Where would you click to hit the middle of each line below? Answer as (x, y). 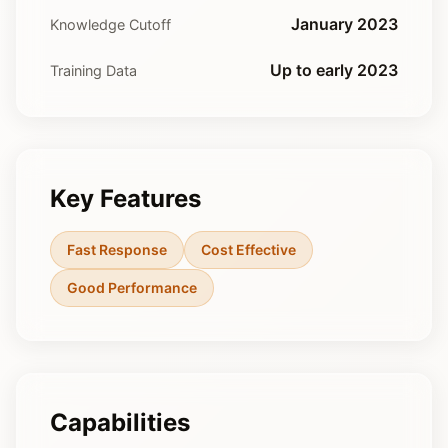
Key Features (125, 198)
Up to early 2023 (334, 70)
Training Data (93, 70)
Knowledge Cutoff (110, 24)
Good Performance (132, 287)
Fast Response (117, 249)
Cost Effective (248, 249)
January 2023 (344, 24)
